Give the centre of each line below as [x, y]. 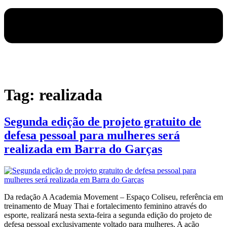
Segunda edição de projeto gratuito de [103, 122]
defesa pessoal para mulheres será [92, 136]
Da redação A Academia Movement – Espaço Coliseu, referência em [113, 197]
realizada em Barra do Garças [83, 149]
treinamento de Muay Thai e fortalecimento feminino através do [105, 206]
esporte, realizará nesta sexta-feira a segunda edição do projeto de [108, 215]
